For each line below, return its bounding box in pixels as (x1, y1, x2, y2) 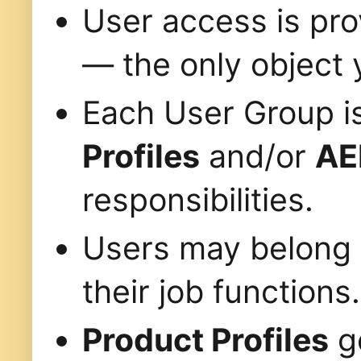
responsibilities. (82, 180, 313, 219)
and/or (200, 137, 315, 176)
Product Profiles (82, 321, 329, 359)
